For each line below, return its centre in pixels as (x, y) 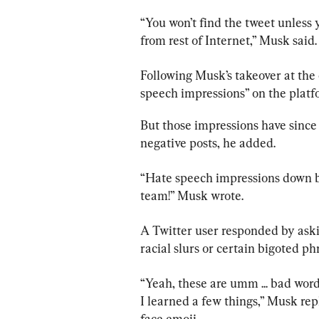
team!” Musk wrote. (192, 195)
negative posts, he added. (208, 142)
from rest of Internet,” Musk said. (229, 40)
